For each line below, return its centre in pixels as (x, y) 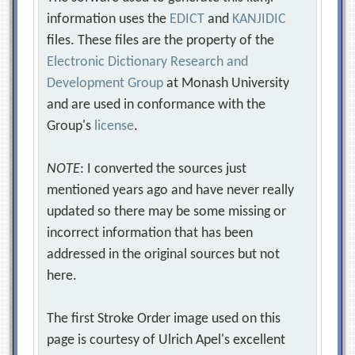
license (115, 126)
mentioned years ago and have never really (171, 191)
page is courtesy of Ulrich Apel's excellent (166, 340)
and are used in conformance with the (157, 105)
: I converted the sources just (164, 169)
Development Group (105, 84)
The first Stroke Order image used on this (164, 319)
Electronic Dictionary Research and (148, 62)
